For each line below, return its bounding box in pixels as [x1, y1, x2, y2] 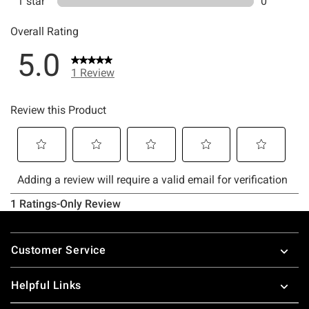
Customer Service [11, 243, 106, 257]
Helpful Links [11, 278, 81, 292]
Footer [10, 227, 45, 241]
